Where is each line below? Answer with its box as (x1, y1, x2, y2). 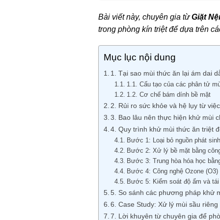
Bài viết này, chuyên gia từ (98, 12, 192, 21)
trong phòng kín (98, 25, 152, 33)
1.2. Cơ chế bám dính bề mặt (126, 91, 211, 99)
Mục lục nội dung (103, 52, 176, 63)
